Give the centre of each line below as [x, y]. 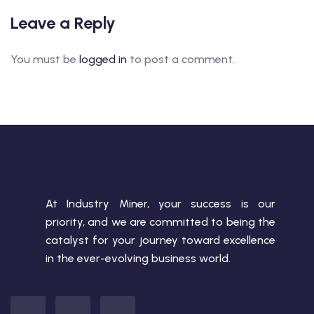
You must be [45, 59]
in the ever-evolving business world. [138, 258]
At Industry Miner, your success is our [161, 203]
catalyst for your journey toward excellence [161, 240]
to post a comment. [181, 59]
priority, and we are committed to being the [161, 221]
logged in [103, 59]
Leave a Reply [63, 22]
